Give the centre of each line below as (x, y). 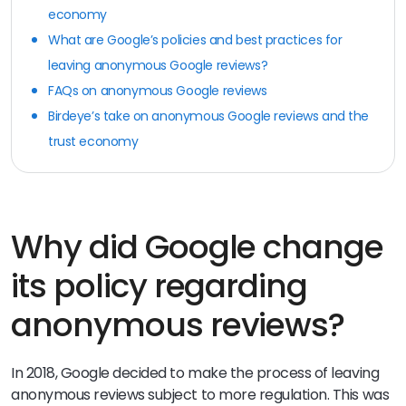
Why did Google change (198, 246)
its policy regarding (159, 285)
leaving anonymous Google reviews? (158, 65)
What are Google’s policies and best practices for (195, 39)
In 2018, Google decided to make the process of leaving (195, 372)
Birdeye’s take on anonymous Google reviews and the (208, 116)
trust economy (93, 141)
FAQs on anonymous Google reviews (158, 90)
